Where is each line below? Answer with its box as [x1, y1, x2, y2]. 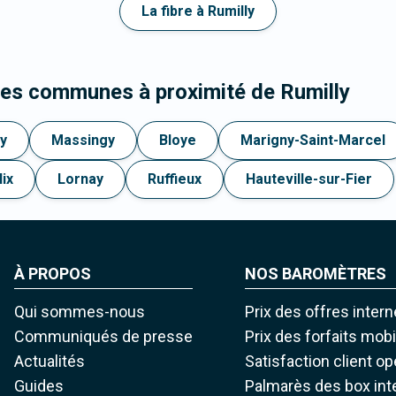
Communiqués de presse [13, 327, 193, 346]
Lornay [57, 171, 103, 188]
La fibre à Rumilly [141, 3, 255, 20]
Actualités [13, 352, 85, 371]
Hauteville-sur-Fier [246, 171, 372, 188]
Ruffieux [148, 171, 202, 188]
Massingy [51, 132, 115, 149]
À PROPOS [13, 264, 91, 284]
